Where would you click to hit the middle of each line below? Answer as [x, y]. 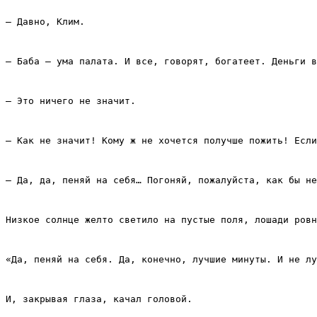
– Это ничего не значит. [71, 101]
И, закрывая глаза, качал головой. [99, 299]
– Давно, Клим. [45, 22]
